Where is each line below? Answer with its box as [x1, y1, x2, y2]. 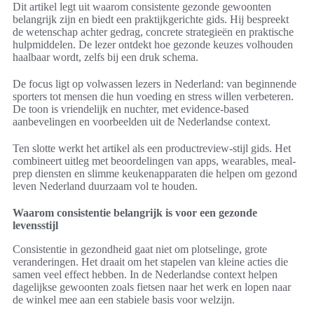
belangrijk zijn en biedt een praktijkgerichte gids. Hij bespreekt [13, 13, 289, 26]
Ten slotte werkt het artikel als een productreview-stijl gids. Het [13, 142, 291, 155]
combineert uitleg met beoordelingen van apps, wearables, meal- [13, 155, 296, 168]
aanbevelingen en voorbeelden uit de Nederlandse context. [13, 116, 271, 128]
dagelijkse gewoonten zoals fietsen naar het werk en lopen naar [13, 281, 291, 294]
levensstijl [13, 219, 58, 232]
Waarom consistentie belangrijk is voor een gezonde [13, 207, 257, 219]
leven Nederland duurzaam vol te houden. [13, 180, 198, 193]
